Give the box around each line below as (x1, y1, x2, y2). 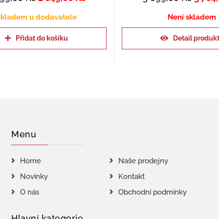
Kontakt (118, 172, 145, 181)
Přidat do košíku (15, 34, 68, 42)
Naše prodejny (118, 156, 168, 165)
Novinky (20, 172, 48, 181)
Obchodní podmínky (118, 188, 187, 197)
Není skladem (168, 12, 217, 22)
